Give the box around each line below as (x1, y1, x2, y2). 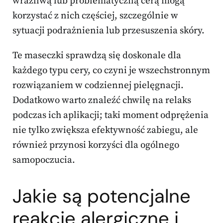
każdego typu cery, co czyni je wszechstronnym (12, 65, 210, 77)
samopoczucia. (12, 154, 75, 166)
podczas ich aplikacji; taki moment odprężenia (12, 110, 209, 121)
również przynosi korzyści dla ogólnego (12, 139, 179, 151)
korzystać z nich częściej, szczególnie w (12, 10, 178, 22)
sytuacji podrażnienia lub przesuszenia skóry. (12, 25, 205, 37)
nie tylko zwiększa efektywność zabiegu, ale (12, 124, 198, 136)
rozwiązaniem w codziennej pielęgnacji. (12, 80, 184, 92)
